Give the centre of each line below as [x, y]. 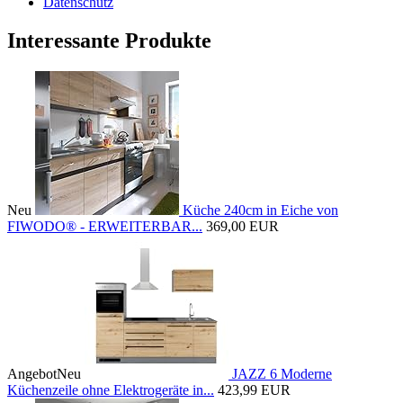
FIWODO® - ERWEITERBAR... [105, 226]
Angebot [32, 373]
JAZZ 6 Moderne [282, 373]
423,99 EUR [254, 390]
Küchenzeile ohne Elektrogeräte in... [111, 390]
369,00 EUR [242, 226]
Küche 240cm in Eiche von [260, 210]
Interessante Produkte [109, 41]
